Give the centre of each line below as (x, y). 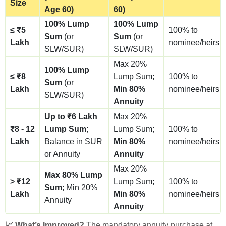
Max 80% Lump (73, 175)
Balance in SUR (73, 141)
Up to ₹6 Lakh (71, 116)
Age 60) (59, 9)
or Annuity (62, 154)
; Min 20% (80, 187)
